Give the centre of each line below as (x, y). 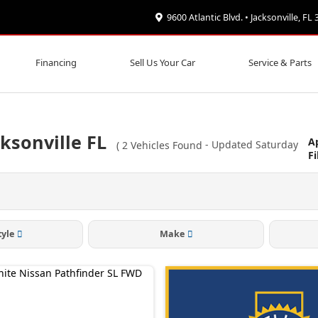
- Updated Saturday (252, 145)
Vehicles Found (166, 145)
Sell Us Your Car (162, 62)
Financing (56, 62)
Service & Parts (280, 62)
